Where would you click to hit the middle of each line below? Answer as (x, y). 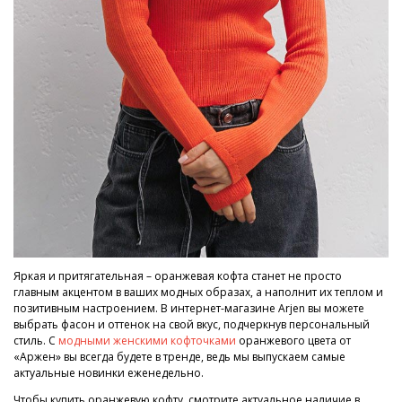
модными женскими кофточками (147, 340)
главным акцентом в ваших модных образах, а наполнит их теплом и (198, 292)
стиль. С (36, 340)
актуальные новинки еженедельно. (109, 372)
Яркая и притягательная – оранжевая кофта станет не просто (178, 275)
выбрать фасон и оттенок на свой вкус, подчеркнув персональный (192, 324)
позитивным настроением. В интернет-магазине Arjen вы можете (189, 308)
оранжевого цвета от (293, 340)
